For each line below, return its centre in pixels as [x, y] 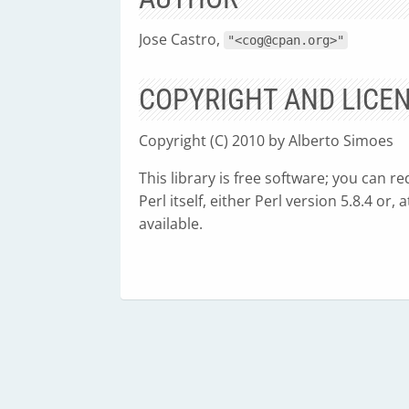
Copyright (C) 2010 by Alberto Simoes [266, 141]
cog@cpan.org [286, 40]
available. [171, 224]
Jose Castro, [181, 39]
